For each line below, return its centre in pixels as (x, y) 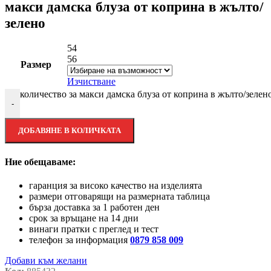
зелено (25, 24)
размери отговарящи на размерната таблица (119, 196)
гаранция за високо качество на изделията (116, 185)
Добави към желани (46, 260)
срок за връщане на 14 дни (84, 218)
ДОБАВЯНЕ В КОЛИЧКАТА (70, 131)
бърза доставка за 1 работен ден (94, 207)
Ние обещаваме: (40, 162)
